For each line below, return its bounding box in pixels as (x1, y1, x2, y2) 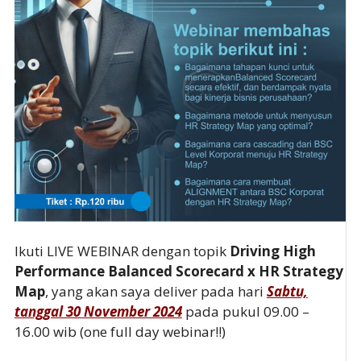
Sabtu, (266, 282, 308, 301)
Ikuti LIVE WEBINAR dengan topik (14, 242, 230, 261)
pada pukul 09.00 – (185, 302, 309, 322)
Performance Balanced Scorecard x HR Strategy (14, 262, 343, 281)
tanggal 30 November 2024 (14, 302, 182, 322)
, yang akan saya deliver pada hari (44, 282, 267, 301)
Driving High (229, 242, 316, 261)
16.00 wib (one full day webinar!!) (14, 322, 226, 342)
